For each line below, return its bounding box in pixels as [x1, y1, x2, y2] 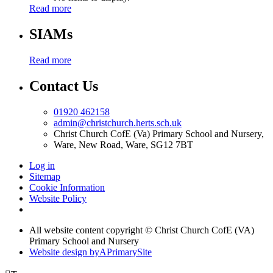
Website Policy [29, 193, 87, 204]
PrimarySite [107, 246, 152, 257]
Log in [29, 160, 55, 171]
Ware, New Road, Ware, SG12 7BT [54, 139, 193, 150]
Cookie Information [29, 182, 105, 193]
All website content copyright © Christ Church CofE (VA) [29, 224, 254, 235]
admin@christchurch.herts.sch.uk [54, 117, 182, 128]
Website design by [29, 246, 99, 257]
